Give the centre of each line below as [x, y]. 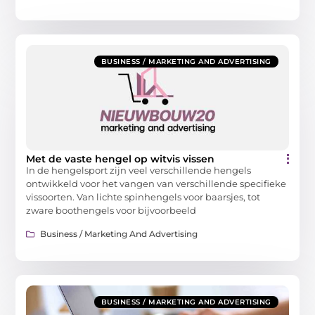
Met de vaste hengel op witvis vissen [121, 159]
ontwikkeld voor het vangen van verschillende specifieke [156, 184]
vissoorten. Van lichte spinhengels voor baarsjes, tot [143, 197]
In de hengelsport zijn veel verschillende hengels [139, 171]
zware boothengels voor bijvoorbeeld [111, 211]
